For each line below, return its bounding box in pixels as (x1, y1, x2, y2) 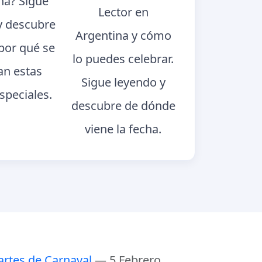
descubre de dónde (71, 97, 175, 113)
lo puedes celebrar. (73, 50, 174, 67)
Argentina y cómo (75, 27, 171, 43)
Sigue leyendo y (81, 74, 166, 90)
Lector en (98, 4, 149, 20)
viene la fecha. (85, 120, 162, 137)
